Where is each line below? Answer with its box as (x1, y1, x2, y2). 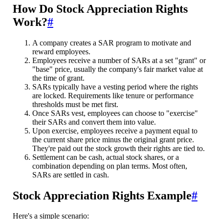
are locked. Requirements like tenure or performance (32, 91, 194, 100)
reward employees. (32, 47, 90, 56)
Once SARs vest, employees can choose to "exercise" (32, 109, 198, 117)
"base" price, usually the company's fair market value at (32, 65, 203, 73)
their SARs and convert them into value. (32, 117, 156, 126)
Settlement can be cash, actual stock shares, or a (32, 153, 179, 161)
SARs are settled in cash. (32, 170, 109, 179)
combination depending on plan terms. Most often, (32, 161, 187, 170)
